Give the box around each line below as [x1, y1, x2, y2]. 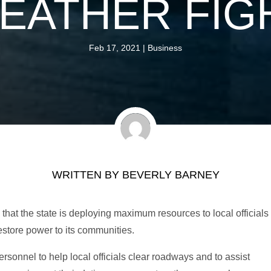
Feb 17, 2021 [89, 42, 140, 53]
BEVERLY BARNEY [122, 168, 220, 181]
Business [148, 42, 182, 53]
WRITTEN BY [51, 168, 122, 181]
